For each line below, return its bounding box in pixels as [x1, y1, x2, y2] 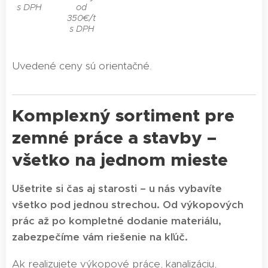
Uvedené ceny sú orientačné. [12, 59, 151, 72]
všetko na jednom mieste [12, 148, 228, 171]
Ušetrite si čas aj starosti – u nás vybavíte [12, 181, 222, 195]
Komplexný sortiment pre [12, 103, 234, 127]
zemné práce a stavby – [12, 126, 217, 149]
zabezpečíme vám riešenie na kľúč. [12, 230, 191, 243]
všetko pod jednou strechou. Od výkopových [12, 197, 243, 211]
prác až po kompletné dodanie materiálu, [12, 214, 221, 227]
